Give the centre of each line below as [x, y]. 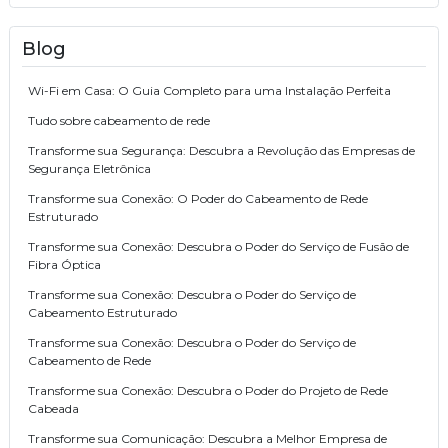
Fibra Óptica [64, 265]
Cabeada [53, 409]
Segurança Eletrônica [89, 169]
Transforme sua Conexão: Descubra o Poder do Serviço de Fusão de [218, 247]
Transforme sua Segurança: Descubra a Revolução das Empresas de [221, 151]
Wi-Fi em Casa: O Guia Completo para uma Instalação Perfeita [209, 91]
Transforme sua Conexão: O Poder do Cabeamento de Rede [198, 199]
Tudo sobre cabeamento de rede [119, 121]
